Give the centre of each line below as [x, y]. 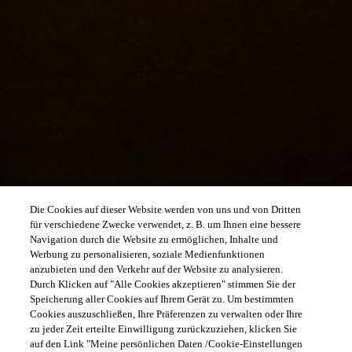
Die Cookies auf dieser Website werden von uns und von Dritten [166, 209]
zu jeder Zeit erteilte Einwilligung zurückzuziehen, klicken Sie [164, 329]
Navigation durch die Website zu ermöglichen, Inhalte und [154, 239]
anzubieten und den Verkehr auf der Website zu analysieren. [157, 269]
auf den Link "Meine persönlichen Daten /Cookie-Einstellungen [167, 344]
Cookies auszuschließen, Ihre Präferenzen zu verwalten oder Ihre [167, 314]
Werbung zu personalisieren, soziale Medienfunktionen [148, 254]
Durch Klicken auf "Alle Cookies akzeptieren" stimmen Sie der [163, 284]
